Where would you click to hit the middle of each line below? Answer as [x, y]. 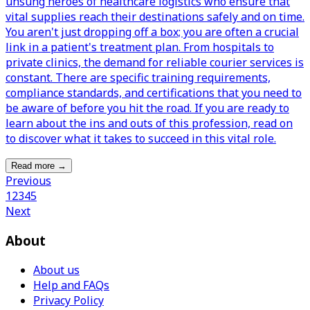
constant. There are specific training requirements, [138, 78]
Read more [33, 166]
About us [56, 270]
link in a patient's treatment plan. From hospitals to [140, 47]
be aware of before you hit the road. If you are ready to [147, 108]
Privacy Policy [69, 300]
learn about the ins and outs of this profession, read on [149, 124]
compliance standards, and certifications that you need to [154, 93]
